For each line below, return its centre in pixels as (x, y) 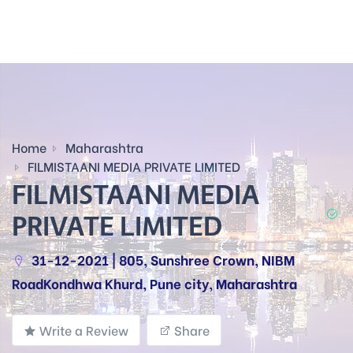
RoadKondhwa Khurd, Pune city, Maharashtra (154, 283)
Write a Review (84, 330)
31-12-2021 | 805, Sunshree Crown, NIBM (162, 260)
